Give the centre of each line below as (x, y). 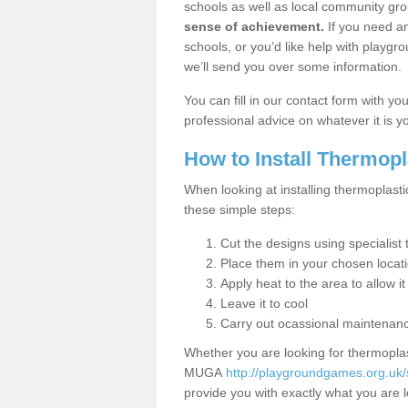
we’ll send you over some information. (293, 66)
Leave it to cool (264, 303)
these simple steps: (240, 209)
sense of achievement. (254, 26)
